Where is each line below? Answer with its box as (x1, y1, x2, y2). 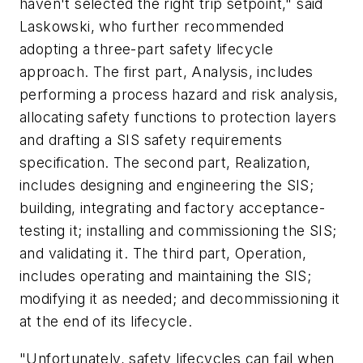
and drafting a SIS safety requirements (19, 131, 283, 149)
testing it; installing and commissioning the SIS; (19, 222, 337, 240)
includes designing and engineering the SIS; (19, 177, 314, 194)
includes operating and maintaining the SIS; (19, 267, 312, 285)
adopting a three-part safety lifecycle (19, 41, 274, 58)
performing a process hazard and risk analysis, (19, 86, 339, 104)
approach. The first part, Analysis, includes (19, 63, 314, 81)
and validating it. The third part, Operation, (19, 245, 306, 263)
